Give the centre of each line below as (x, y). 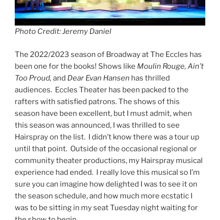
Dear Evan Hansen (98, 78)
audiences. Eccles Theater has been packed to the (102, 90)
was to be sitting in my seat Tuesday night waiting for (106, 207)
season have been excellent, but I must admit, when (103, 113)
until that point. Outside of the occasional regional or (106, 149)
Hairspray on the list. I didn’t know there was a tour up (107, 137)
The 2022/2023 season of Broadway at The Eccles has (108, 54)
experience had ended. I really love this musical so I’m (107, 172)
